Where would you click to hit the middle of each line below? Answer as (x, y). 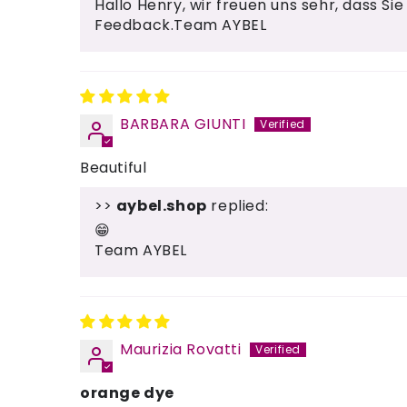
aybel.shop (161, 206)
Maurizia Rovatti (181, 349)
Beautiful (114, 168)
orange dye (127, 393)
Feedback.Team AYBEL (181, 25)
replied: (238, 206)
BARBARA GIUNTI (183, 124)
